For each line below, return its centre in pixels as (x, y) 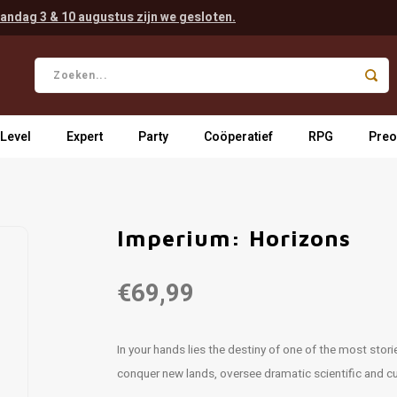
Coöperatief (238, 136)
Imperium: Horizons (234, 238)
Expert (85, 136)
